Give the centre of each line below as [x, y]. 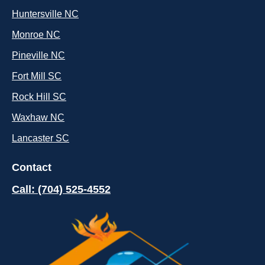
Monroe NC [36, 34]
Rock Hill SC [39, 96]
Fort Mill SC [37, 76]
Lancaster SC [41, 138]
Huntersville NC [45, 14]
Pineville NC [38, 55]
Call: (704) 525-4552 [61, 189]
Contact [32, 167]
